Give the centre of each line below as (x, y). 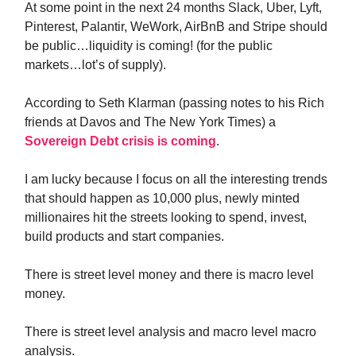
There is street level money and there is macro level (169, 275)
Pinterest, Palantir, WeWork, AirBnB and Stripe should (176, 27)
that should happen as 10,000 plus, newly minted (162, 198)
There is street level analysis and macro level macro (170, 332)
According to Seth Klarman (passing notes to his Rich (174, 103)
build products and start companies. (124, 236)
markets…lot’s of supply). (95, 65)
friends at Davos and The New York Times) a (150, 122)
